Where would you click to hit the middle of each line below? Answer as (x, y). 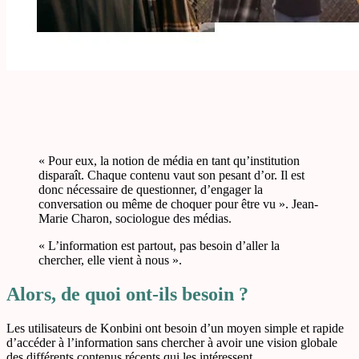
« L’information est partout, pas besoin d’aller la (159, 246)
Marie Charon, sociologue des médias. (135, 219)
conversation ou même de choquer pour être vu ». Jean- (178, 204)
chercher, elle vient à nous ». (110, 260)
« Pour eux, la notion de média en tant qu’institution (169, 161)
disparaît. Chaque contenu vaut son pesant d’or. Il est (171, 175)
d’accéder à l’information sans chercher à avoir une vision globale (172, 342)
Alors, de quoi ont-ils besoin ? (127, 294)
